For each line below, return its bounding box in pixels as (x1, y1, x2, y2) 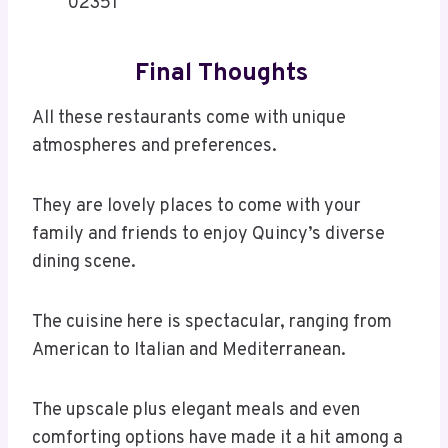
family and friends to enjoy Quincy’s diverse (32, 223, 385, 247)
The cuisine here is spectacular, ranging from (32, 311, 392, 335)
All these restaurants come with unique (32, 107, 346, 131)
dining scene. (32, 251, 136, 275)
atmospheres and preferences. (32, 135, 277, 159)
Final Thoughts (134, 57, 314, 90)
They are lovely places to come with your (32, 195, 361, 219)
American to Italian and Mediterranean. (32, 339, 346, 363)
